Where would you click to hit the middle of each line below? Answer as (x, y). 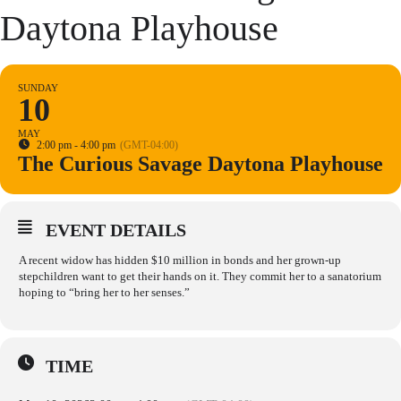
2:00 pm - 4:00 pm (76, 145)
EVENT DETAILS (116, 230)
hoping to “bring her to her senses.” (104, 292)
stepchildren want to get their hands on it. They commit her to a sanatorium (200, 276)
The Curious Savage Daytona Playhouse (200, 164)
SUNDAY (38, 88)
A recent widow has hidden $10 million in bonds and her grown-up (180, 260)
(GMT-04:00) (149, 145)
